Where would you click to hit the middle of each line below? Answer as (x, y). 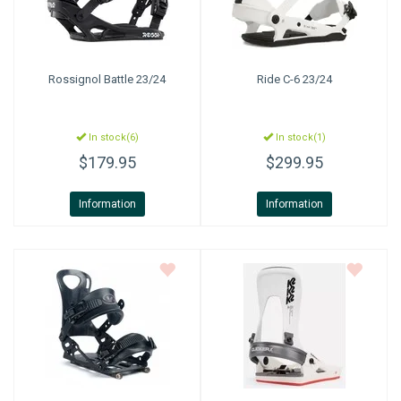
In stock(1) (299, 137)
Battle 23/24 (133, 79)
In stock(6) (112, 137)
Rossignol (75, 79)
